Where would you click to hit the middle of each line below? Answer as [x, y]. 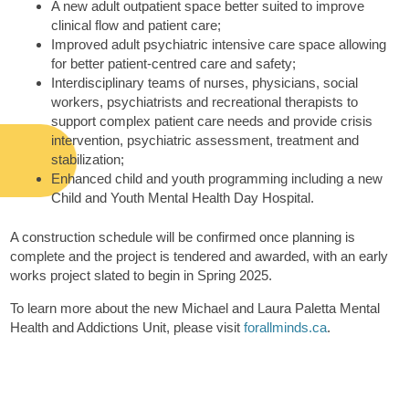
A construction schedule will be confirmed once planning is [183, 237]
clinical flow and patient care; [136, 25]
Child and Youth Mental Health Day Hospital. [183, 197]
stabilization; [88, 159]
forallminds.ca [286, 328]
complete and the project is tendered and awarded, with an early [199, 257]
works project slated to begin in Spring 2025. [142, 276]
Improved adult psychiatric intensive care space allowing [219, 44]
